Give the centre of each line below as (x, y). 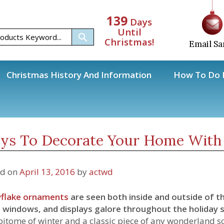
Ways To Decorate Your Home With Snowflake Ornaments (129, 111)
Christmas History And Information (79, 75)
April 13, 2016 (47, 172)
